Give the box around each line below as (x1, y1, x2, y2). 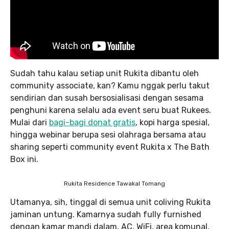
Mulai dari (10, 118, 49, 128)
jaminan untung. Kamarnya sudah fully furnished (10, 210, 201, 220)
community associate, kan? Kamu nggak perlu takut (10, 81, 210, 91)
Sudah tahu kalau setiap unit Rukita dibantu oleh (10, 68, 199, 79)
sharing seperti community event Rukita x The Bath (10, 142, 210, 152)
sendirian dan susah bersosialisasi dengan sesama (10, 93, 203, 103)
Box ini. (10, 154, 38, 165)
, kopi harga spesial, (135, 118, 210, 128)
